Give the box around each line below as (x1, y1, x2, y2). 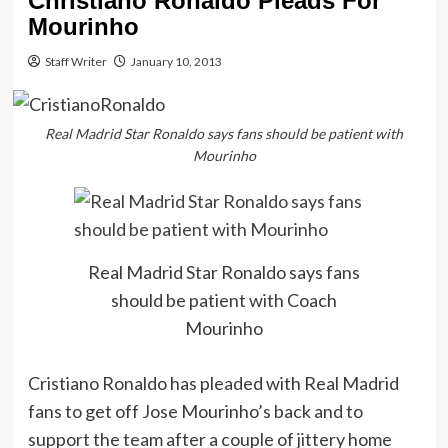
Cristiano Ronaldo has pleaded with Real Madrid (27, 371, 399, 394)
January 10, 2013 (130, 53, 222, 69)
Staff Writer (44, 53, 107, 69)
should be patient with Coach (111, 288, 337, 311)
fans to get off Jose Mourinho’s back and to (27, 399, 363, 422)
